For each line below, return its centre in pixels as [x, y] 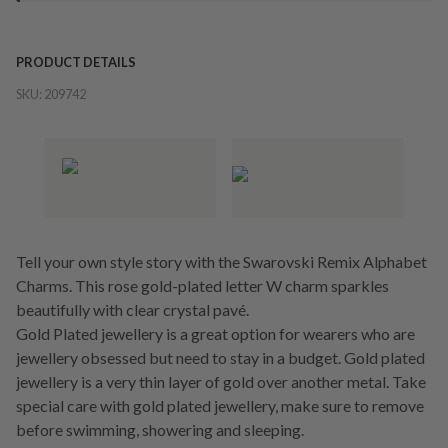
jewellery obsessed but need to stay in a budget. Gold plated [220, 357]
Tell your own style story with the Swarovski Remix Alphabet [221, 261]
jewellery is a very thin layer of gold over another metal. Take [221, 381]
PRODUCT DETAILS [76, 61]
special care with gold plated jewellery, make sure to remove [220, 405]
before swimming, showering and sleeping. [160, 429]
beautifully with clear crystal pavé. [132, 309]
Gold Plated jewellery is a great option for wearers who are [215, 333]
